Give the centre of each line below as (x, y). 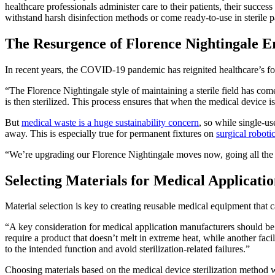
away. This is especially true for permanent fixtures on (110, 133)
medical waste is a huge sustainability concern (110, 122)
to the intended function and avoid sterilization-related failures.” (127, 249)
